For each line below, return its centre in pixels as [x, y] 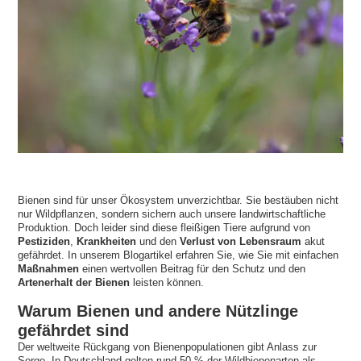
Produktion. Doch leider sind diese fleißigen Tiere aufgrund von [164, 228]
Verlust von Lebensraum [241, 242]
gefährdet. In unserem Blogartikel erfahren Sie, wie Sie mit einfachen [178, 255]
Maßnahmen [49, 269]
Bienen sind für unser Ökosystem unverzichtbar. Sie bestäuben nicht [178, 201]
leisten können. [169, 283]
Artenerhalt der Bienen [74, 283]
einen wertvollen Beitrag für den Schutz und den [193, 269]
